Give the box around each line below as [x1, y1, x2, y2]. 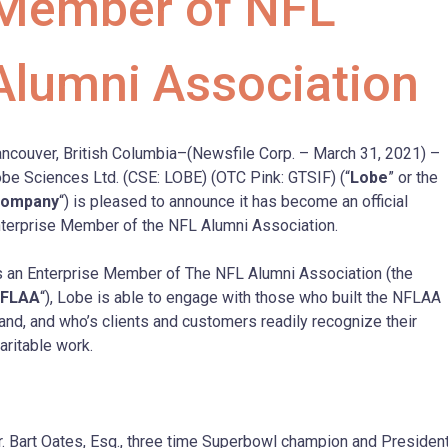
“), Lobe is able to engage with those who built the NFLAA [40, 288, 441, 308]
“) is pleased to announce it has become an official [59, 192, 408, 212]
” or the [388, 168, 438, 188]
